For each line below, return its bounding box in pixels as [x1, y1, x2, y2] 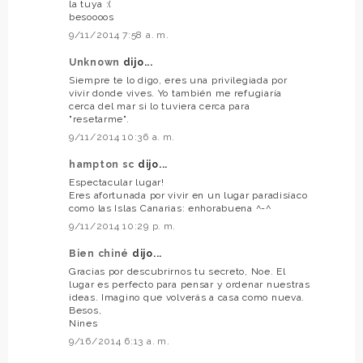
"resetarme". [69, 113, 130, 125]
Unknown [69, 56, 123, 68]
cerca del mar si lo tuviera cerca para [69, 100, 250, 112]
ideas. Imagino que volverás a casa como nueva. [69, 291, 305, 303]
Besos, [69, 304, 102, 316]
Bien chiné [69, 247, 132, 259]
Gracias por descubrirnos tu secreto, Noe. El [69, 265, 286, 277]
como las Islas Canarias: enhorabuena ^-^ [69, 202, 271, 214]
